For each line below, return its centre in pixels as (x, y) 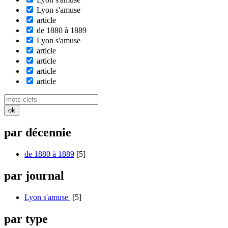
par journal (34, 176)
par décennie (38, 133)
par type (26, 219)
